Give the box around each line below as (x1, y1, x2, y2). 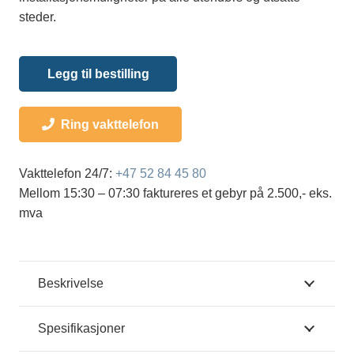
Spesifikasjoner (38, 321, 125, 335)
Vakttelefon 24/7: (19, 166, 112, 180)
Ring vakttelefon (60, 117, 159, 131)
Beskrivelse (38, 276, 104, 290)
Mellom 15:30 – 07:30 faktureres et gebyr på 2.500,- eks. (19, 186, 332, 200)
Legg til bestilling (47, 66, 149, 81)
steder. (19, 10, 56, 24)
